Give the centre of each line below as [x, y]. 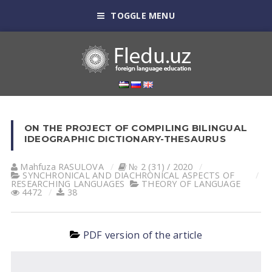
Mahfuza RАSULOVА [62, 167]
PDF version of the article [142, 235]
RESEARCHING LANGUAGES [68, 184]
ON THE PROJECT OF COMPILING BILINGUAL [136, 128]
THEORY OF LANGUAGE [191, 184]
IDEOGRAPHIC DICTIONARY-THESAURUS [125, 139]
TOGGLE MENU [143, 15]
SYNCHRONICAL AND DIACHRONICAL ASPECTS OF [128, 175]
